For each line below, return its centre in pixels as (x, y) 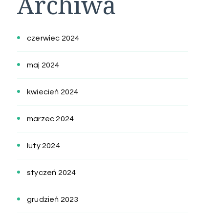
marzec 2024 (51, 119)
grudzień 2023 (53, 200)
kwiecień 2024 (53, 92)
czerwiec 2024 (53, 38)
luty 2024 (44, 146)
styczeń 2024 (52, 173)
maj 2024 (43, 65)
